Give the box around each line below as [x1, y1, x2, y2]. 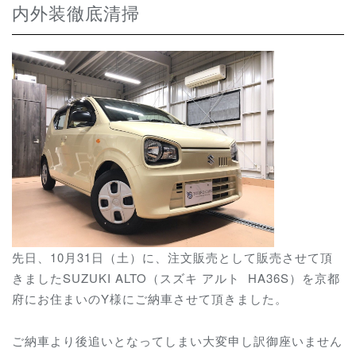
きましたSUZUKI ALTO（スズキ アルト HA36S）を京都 [12, 269, 340, 287]
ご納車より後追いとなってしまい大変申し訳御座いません [12, 331, 342, 349]
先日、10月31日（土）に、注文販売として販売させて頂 [12, 249, 333, 266]
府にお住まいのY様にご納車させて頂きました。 [12, 290, 288, 308]
